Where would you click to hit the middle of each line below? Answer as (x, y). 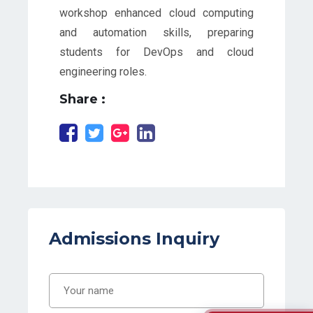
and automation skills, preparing (156, 32)
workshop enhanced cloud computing (156, 13)
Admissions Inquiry (134, 238)
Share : (82, 99)
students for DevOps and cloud (156, 52)
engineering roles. (103, 71)
